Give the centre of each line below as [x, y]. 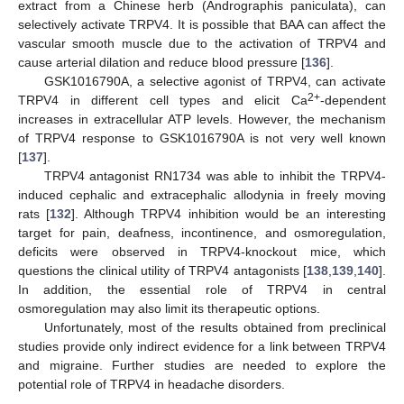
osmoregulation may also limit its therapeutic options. [169, 308]
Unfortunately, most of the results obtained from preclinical [215, 327]
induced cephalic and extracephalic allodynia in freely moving [202, 194]
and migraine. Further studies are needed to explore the [202, 365]
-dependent [353, 100]
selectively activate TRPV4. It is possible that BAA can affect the [202, 24]
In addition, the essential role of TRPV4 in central [202, 289]
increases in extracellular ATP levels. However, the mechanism [202, 119]
